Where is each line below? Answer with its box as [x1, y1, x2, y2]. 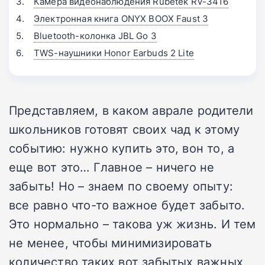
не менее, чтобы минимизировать [9, 234, 212, 251]
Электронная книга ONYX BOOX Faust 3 [34, 12, 209, 25]
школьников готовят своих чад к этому [9, 120, 240, 137]
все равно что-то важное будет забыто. [9, 196, 245, 213]
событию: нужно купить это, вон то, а [9, 139, 235, 156]
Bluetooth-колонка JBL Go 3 [34, 29, 157, 42]
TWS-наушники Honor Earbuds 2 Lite [34, 46, 194, 59]
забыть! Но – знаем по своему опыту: [9, 177, 234, 194]
